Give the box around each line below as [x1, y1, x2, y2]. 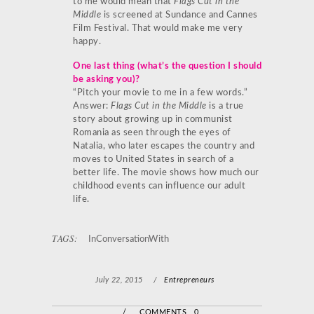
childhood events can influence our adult [73, 181, 245, 191]
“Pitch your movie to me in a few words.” [73, 88, 250, 97]
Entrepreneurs [164, 275, 214, 284]
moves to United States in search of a [73, 154, 234, 164]
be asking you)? [73, 74, 140, 84]
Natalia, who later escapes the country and [73, 141, 254, 151]
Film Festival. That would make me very [73, 23, 243, 33]
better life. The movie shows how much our [73, 168, 259, 177]
